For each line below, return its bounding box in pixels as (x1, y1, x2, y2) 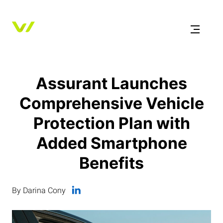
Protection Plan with (33, 113, 190, 133)
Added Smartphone (36, 133, 187, 153)
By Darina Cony (12, 186, 66, 195)
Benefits (79, 153, 144, 173)
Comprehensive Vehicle (19, 94, 204, 113)
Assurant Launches (36, 74, 187, 93)
